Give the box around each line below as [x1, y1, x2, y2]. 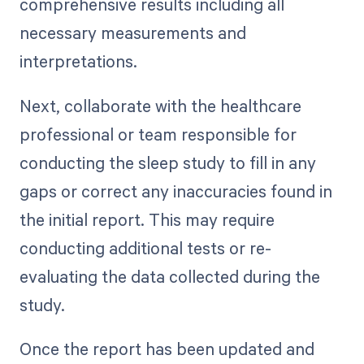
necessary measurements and [19, 21, 246, 45]
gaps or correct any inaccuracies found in [19, 179, 332, 202]
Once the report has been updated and [19, 336, 314, 360]
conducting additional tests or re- [19, 236, 271, 259]
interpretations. [19, 50, 137, 73]
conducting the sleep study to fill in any [19, 150, 316, 174]
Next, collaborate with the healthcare [19, 93, 301, 117]
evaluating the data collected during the [19, 264, 320, 288]
